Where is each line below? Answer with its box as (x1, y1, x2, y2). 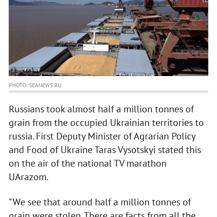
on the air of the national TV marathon (8, 157, 167, 170)
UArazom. (8, 170, 48, 184)
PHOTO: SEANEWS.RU (8, 81, 62, 89)
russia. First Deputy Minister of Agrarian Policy (8, 130, 195, 143)
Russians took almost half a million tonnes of (8, 103, 194, 116)
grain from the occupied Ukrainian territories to (8, 116, 204, 129)
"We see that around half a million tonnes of (8, 196, 191, 209)
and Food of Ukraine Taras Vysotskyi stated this (8, 143, 201, 156)
